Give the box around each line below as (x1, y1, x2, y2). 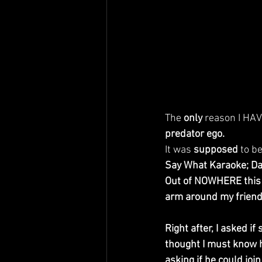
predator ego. (165, 127, 225, 140)
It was (165, 143, 194, 156)
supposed (194, 143, 238, 156)
